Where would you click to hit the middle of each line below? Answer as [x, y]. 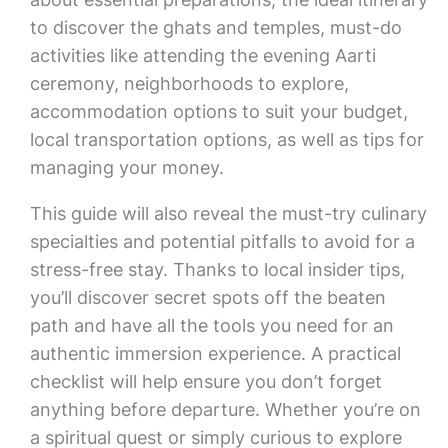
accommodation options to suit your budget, [218, 111]
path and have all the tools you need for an [211, 325]
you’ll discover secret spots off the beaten [207, 297]
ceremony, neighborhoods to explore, [189, 83]
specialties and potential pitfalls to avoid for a [222, 241]
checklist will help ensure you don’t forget [205, 381]
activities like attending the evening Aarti [202, 55]
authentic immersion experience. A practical [215, 353]
